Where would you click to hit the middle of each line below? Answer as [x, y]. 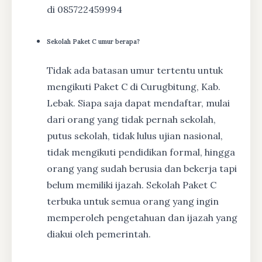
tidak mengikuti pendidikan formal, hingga [141, 152]
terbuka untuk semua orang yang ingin [133, 201]
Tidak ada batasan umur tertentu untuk [135, 70]
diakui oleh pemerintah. [99, 234]
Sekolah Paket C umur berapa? [93, 41]
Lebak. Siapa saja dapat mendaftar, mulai [138, 103]
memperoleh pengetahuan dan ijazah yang [142, 217]
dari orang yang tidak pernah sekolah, [131, 119]
